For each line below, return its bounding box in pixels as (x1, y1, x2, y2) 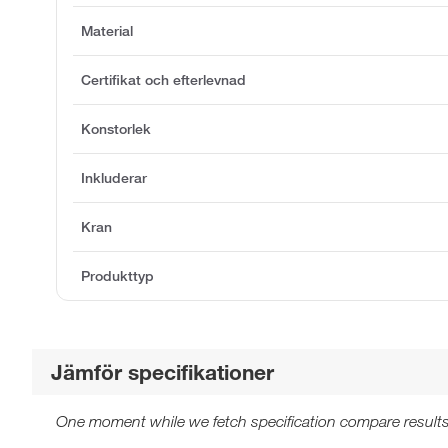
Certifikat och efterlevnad (81, 70, 246, 89)
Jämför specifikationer (51, 358, 275, 385)
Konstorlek (81, 119, 151, 138)
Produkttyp (81, 266, 154, 285)
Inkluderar (81, 168, 147, 187)
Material (81, 21, 133, 40)
